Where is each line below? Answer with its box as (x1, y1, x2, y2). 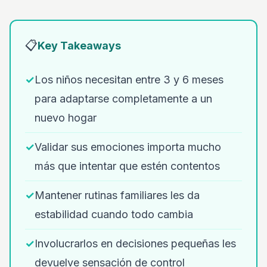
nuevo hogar (35, 111, 97, 124)
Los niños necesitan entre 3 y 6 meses (35, 73, 223, 86)
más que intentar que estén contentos (35, 160, 220, 172)
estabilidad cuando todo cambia (35, 208, 193, 221)
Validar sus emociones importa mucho (35, 141, 221, 153)
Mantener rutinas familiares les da (35, 189, 200, 201)
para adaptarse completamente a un (35, 92, 212, 105)
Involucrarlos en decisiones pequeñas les (35, 237, 236, 250)
